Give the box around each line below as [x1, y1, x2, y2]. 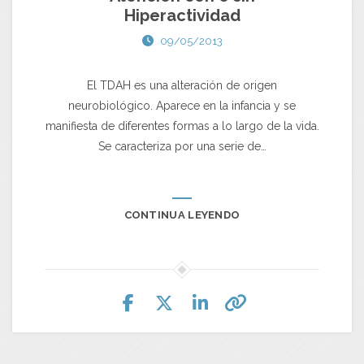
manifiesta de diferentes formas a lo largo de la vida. [45, 119, 319, 132]
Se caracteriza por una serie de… [97, 139, 266, 153]
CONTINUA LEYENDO [123, 208, 240, 221]
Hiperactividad [123, 5, 240, 25]
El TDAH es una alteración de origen [87, 78, 277, 92]
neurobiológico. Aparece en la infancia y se [68, 98, 296, 112]
